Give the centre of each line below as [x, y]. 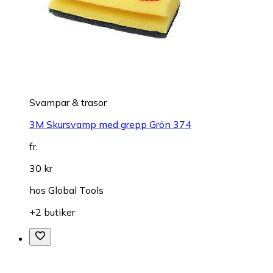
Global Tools [76, 190]
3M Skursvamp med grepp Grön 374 [110, 125]
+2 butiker [52, 212]
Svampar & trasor [68, 103]
